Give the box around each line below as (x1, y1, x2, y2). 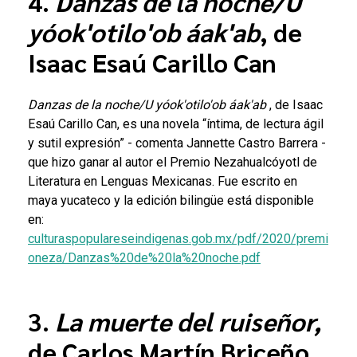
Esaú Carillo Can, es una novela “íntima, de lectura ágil (28, 116, 324, 131)
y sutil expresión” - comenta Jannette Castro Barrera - (28, 135, 326, 151)
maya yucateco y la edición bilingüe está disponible (28, 192, 314, 208)
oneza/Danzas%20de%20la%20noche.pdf (28, 249, 261, 265)
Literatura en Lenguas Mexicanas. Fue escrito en (28, 173, 297, 189)
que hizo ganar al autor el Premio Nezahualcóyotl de (28, 154, 317, 170)
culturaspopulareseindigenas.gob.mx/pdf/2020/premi (28, 230, 328, 246)
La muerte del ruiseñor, (55, 304, 321, 337)
